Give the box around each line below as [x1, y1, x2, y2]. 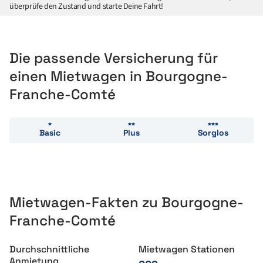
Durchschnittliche [9, 243, 89, 255]
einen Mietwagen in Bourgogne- [9, 67, 228, 85]
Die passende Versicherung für [9, 49, 218, 67]
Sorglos [197, 127, 228, 138]
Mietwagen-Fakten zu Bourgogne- [9, 193, 244, 211]
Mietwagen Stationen [139, 243, 235, 255]
